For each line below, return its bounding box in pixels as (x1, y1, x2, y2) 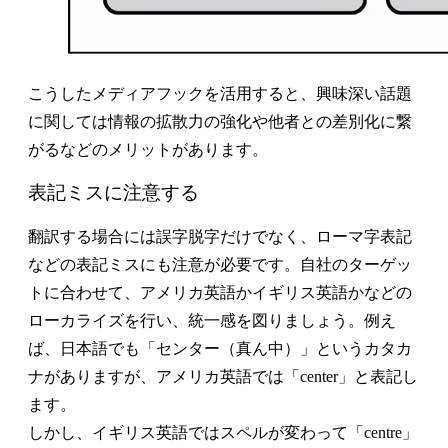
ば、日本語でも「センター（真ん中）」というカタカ (28, 340, 412, 358)
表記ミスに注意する (28, 182, 199, 204)
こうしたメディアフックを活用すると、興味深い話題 (28, 84, 412, 102)
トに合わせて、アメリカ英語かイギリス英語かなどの (28, 284, 412, 302)
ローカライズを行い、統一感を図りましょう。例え (28, 312, 396, 330)
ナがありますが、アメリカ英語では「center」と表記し (28, 368, 418, 386)
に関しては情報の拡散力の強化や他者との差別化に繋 (28, 112, 412, 130)
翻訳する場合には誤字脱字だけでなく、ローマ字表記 (28, 228, 412, 246)
